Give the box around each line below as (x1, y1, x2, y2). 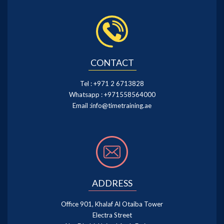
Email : (72, 101, 91, 110)
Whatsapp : (68, 90, 104, 99)
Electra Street (92, 211, 132, 219)
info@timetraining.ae (91, 101, 151, 110)
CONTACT (90, 57, 134, 68)
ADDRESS (91, 177, 132, 189)
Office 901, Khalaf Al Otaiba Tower (61, 200, 163, 208)
